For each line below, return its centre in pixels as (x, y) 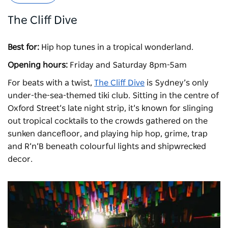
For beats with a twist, (51, 83)
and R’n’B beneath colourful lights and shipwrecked (107, 147)
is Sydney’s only (177, 83)
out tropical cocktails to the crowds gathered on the (108, 121)
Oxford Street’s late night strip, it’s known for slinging (110, 109)
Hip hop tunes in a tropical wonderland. (117, 48)
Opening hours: (38, 65)
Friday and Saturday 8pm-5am (128, 65)
